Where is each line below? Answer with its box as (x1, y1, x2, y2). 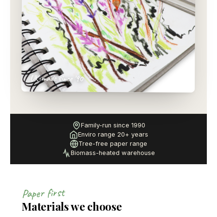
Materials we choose (22, 199, 122, 214)
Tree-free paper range (78, 140, 147, 147)
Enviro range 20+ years (77, 131, 148, 138)
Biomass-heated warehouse (71, 149, 155, 156)
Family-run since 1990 (80, 122, 145, 129)
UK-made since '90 (30, 73, 84, 84)
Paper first (21, 185, 65, 201)
